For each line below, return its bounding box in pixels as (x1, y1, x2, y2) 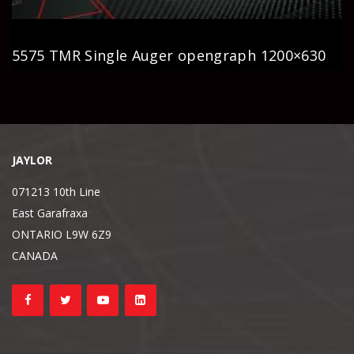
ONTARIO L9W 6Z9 (12, 227, 111, 243)
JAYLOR (12, 153, 52, 168)
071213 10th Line (12, 184, 100, 200)
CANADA (12, 248, 58, 264)
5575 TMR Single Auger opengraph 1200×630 (12, 46, 326, 66)
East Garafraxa (12, 205, 88, 221)
